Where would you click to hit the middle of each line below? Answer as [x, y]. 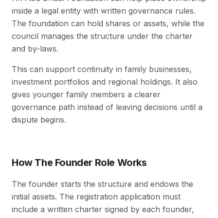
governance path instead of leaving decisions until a [107, 107]
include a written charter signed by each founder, [103, 209]
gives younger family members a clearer [86, 95]
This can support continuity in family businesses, [102, 69]
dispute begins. [39, 120]
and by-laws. [35, 49]
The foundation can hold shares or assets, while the [108, 24]
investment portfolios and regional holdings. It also [105, 82]
